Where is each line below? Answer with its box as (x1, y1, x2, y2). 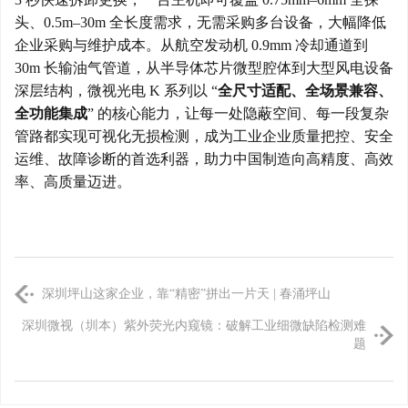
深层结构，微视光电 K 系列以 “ (15, 82, 218, 98)
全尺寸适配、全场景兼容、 (218, 82, 393, 98)
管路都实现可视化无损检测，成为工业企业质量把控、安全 (15, 127, 393, 144)
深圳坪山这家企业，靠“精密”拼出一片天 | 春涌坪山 (42, 286, 331, 301)
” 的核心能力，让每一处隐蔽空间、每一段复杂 (87, 105, 389, 121)
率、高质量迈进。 (15, 173, 131, 189)
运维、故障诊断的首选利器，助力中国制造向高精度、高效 (15, 150, 393, 167)
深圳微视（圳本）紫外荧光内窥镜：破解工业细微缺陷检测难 (22, 318, 366, 332)
